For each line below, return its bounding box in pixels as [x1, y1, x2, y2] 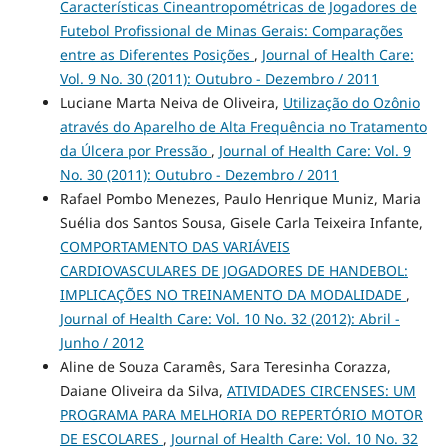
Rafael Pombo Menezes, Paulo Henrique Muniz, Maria [59, 189, 421, 209]
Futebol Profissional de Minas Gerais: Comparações [59, 21, 403, 41]
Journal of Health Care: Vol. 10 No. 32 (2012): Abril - [59, 309, 400, 329]
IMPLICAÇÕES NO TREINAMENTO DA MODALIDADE [59, 285, 406, 305]
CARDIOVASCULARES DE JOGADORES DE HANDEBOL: [59, 261, 408, 281]
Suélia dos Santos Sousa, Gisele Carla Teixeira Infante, [59, 213, 423, 233]
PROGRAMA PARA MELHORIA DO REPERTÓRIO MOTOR [59, 405, 423, 425]
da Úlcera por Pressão [59, 141, 211, 161]
